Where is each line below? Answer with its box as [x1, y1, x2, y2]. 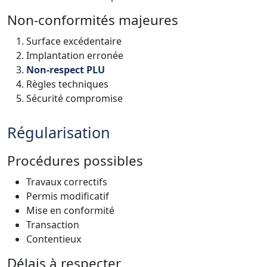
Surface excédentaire [26, 34, 122, 48]
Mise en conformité [26, 203, 114, 217]
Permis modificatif [26, 189, 109, 203]
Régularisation [7, 122, 110, 142]
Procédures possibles [7, 151, 143, 170]
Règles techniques [26, 77, 108, 91]
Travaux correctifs [26, 175, 107, 188]
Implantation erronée [26, 48, 123, 62]
